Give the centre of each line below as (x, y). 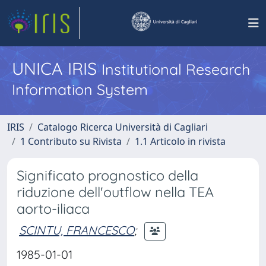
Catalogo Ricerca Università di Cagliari (123, 127)
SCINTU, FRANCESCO (77, 230)
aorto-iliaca (53, 209)
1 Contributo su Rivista (71, 141)
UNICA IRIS (57, 68)
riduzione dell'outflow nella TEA (115, 192)
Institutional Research (176, 69)
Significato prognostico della (107, 175)
